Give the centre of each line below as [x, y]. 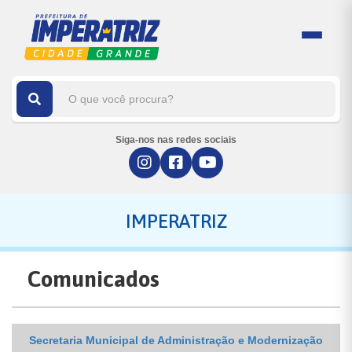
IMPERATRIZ [176, 221]
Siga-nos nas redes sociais [176, 140]
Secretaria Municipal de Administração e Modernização [176, 340]
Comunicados [93, 279]
